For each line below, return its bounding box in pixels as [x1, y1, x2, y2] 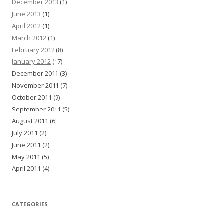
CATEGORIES [12, 200, 48, 208]
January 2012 [12, 57, 51, 66]
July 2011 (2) [12, 128, 46, 137]
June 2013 [12, 9, 41, 18]
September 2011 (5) [12, 105, 69, 113]
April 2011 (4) [12, 164, 49, 173]
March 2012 [12, 33, 46, 42]
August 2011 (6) [12, 116, 56, 125]
